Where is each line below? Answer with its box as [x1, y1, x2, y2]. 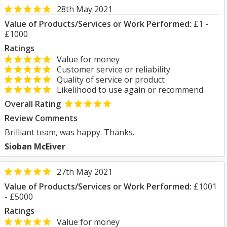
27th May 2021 [57, 166, 112, 177]
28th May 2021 [57, 4, 112, 15]
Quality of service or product [51, 74, 165, 85]
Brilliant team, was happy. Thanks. [5, 127, 134, 138]
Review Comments [5, 112, 78, 124]
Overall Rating [5, 98, 61, 109]
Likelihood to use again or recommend [51, 84, 203, 95]
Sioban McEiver [5, 141, 65, 152]
